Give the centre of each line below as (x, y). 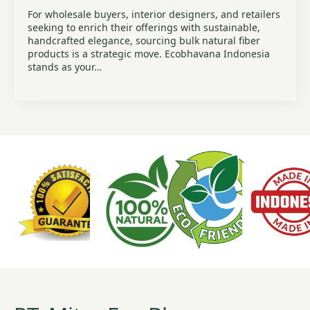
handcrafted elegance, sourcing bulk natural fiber (144, 40)
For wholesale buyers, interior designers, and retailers (154, 14)
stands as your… (65, 67)
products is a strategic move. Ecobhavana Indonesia (149, 54)
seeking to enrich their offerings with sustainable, (144, 27)
